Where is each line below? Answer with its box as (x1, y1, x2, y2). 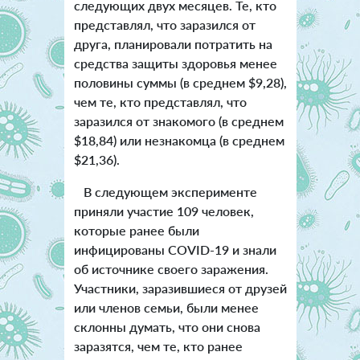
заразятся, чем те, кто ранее (73, 337, 243, 354)
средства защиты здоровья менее (73, 55, 277, 71)
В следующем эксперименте (73, 183, 257, 199)
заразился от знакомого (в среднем (73, 112, 284, 129)
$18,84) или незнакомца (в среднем (73, 132, 284, 148)
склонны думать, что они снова (73, 318, 260, 334)
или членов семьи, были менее (73, 299, 259, 315)
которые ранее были (73, 222, 199, 238)
